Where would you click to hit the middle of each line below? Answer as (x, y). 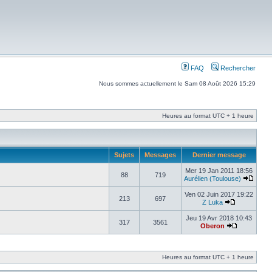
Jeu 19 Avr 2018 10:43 (219, 218)
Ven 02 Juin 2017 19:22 (219, 194)
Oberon (212, 226)
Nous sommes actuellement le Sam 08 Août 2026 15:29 (177, 83)
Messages (160, 155)
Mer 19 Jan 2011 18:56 (219, 171)
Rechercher (237, 68)
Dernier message (219, 155)
